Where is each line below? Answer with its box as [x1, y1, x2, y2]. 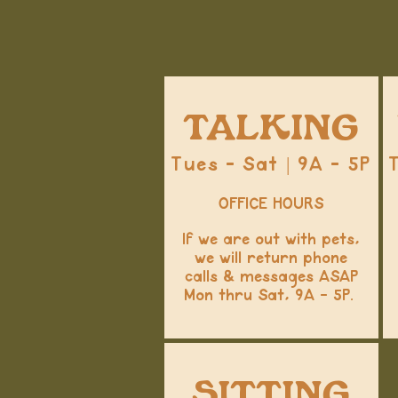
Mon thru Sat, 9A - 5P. [183, 288, 359, 304]
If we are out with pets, [182, 232, 360, 248]
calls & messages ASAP [184, 269, 358, 285]
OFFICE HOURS [219, 196, 323, 212]
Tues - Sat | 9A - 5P [171, 155, 371, 174]
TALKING [183, 110, 359, 147]
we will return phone [195, 251, 347, 267]
